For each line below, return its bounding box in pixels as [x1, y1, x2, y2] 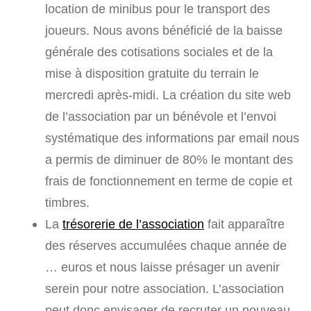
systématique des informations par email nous [45, 131, 299, 146]
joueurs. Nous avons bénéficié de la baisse [45, 23, 283, 38]
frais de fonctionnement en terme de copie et [45, 174, 292, 189]
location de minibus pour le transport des [45, 1, 270, 17]
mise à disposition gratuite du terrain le [45, 66, 259, 81]
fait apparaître [204, 217, 285, 232]
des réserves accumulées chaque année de [45, 238, 287, 253]
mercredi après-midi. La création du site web [45, 87, 291, 103]
